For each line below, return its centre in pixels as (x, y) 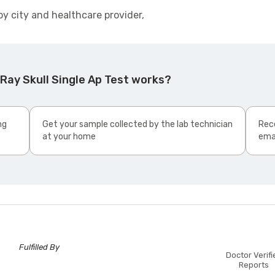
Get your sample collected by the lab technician (137, 125)
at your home (69, 137)
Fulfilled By (40, 247)
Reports (254, 265)
